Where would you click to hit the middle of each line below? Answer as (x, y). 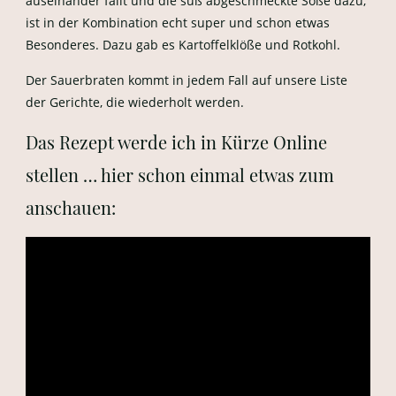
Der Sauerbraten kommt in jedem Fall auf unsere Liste (186, 80)
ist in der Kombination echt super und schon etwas (177, 23)
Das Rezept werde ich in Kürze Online (176, 142)
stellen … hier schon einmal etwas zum (179, 175)
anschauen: (70, 207)
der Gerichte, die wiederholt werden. (134, 102)
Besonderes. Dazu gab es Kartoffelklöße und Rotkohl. (183, 45)
